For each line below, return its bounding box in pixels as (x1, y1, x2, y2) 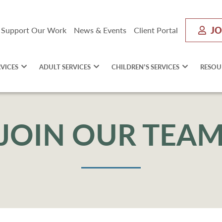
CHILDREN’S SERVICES (111, 62, 179, 71)
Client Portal (134, 25, 178, 35)
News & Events (74, 25, 126, 35)
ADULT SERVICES (39, 62, 91, 71)
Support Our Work (1, 25, 66, 35)
